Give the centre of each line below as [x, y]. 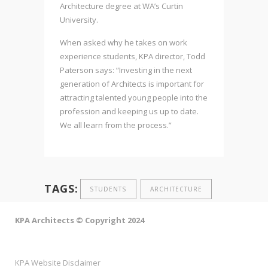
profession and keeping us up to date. [129, 111]
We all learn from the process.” [116, 125]
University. [80, 20]
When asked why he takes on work [124, 42]
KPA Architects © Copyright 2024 [80, 220]
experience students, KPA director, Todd [133, 56]
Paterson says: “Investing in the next [126, 70]
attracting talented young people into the [134, 98]
